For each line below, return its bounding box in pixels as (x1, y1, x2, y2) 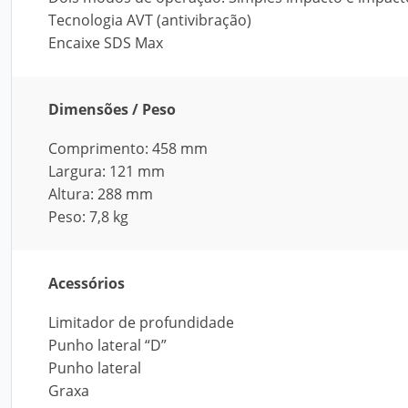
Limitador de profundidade (48, 312, 234, 332)
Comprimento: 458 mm (48, 138, 208, 158)
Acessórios (48, 273, 125, 293)
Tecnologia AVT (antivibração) (48, 10, 251, 30)
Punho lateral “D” (48, 335, 167, 355)
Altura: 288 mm (48, 184, 153, 204)
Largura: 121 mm (48, 161, 165, 181)
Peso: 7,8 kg (48, 207, 128, 227)
